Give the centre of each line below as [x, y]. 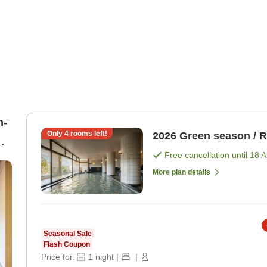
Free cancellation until [207, 155]
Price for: [58, 257]
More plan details [181, 173]
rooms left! [88, 134]
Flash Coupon [67, 245]
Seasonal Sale [68, 234]
